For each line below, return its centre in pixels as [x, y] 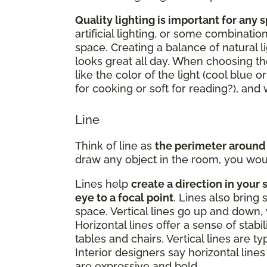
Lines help [103, 184]
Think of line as [115, 145]
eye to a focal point [124, 197]
